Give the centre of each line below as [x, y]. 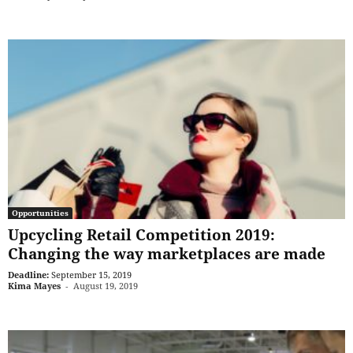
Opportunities [40, 213]
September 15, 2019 [91, 275]
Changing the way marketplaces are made [167, 254]
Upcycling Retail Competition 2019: [141, 235]
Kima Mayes [34, 286]
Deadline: [28, 275]
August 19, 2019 [106, 286]
